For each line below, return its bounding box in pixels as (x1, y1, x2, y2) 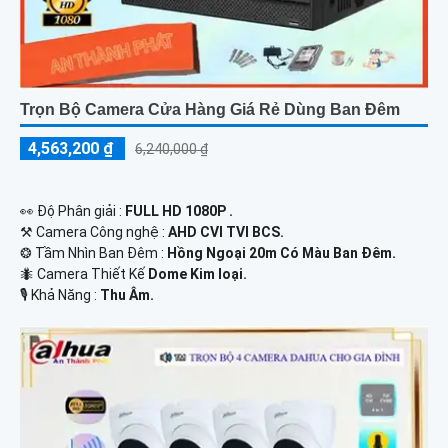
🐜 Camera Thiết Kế (20, 266, 148, 283)
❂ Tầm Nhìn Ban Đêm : (20, 245, 167, 262)
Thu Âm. (100, 287, 154, 304)
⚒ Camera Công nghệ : (20, 224, 168, 241)
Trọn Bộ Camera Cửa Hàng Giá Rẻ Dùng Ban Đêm (20, 101, 400, 119)
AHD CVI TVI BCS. (168, 224, 284, 241)
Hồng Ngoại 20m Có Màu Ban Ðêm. (167, 245, 396, 262)
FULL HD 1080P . (125, 203, 233, 220)
